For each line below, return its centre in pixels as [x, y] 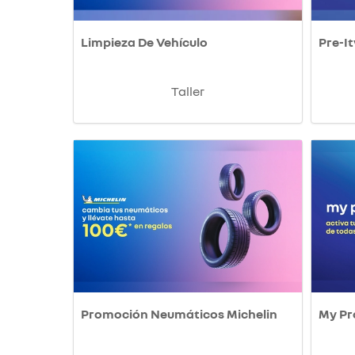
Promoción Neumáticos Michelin [179, 314]
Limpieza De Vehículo [144, 42]
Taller [188, 92]
